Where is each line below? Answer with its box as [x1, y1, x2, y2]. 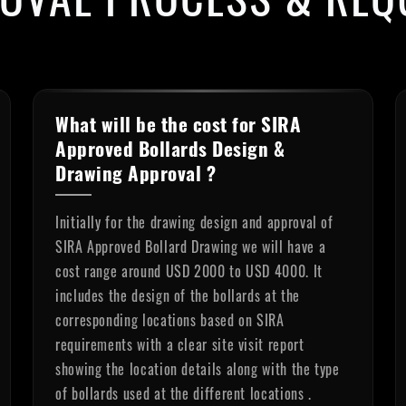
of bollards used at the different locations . [55, 382, 312, 404]
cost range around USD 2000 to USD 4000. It [55, 260, 323, 282]
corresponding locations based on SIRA [55, 309, 285, 331]
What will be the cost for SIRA [55, 110, 301, 138]
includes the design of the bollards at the [55, 285, 300, 306]
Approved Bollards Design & [55, 134, 285, 162]
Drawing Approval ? [55, 159, 216, 187]
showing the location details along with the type [55, 358, 340, 380]
